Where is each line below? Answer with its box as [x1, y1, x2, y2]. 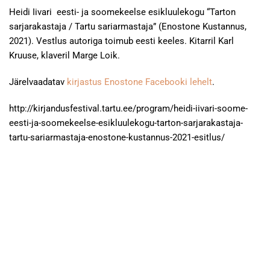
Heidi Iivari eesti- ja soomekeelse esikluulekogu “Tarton [9, 7, 236, 17]
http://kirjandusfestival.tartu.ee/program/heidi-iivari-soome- [9, 103, 248, 114]
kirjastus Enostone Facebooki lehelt [67, 77, 212, 87]
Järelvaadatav [9, 77, 67, 87]
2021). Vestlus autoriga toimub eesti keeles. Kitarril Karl [9, 36, 234, 46]
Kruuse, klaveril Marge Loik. [9, 50, 120, 61]
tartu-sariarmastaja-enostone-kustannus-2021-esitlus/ [9, 132, 225, 143]
